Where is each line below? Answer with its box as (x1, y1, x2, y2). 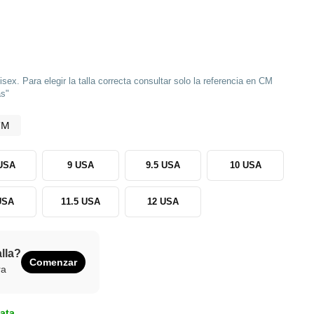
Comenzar (29, 256, 77, 268)
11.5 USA (60, 196, 100, 207)
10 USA (229, 160, 261, 170)
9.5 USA (146, 160, 181, 170)
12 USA (147, 196, 179, 207)
